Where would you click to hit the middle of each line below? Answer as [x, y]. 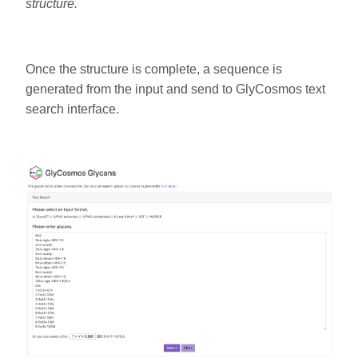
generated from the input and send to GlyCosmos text [175, 89]
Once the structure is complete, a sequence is [154, 70]
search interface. [72, 109]
